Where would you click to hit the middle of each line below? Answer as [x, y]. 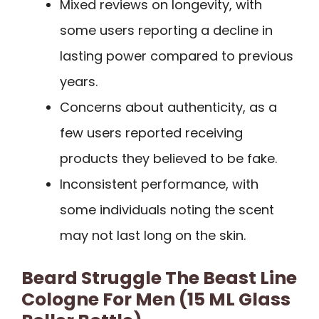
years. [79, 81]
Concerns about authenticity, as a [168, 107]
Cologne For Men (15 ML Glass [156, 299]
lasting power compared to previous [177, 56]
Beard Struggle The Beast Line [159, 278]
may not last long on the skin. [153, 235]
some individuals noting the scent [167, 209]
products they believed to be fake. [168, 158]
